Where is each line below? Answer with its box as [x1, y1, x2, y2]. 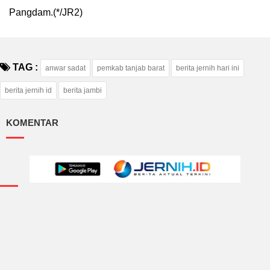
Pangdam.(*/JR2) [9, 7, 83, 18]
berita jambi [63, 86, 102, 95]
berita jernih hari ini [176, 64, 239, 73]
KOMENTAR [6, 117, 58, 128]
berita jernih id [5, 86, 52, 95]
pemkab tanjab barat [97, 64, 165, 73]
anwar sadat [45, 64, 86, 73]
